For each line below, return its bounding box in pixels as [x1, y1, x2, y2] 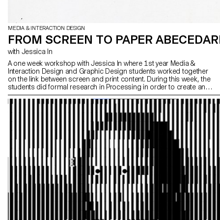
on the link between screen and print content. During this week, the [8, 75, 211, 83]
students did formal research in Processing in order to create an [8, 83, 206, 91]
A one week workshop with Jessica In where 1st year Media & [8, 59, 195, 68]
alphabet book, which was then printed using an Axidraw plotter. [8, 91, 202, 99]
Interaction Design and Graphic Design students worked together [8, 67, 208, 76]
